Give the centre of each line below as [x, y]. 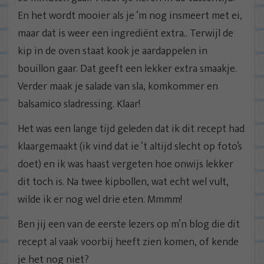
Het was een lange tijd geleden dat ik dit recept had [131, 129]
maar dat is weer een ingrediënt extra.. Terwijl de [126, 33]
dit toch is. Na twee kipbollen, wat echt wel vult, [123, 182]
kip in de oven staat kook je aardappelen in [113, 51]
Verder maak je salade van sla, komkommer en [118, 86]
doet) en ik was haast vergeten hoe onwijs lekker [126, 164]
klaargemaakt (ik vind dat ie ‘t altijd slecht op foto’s [130, 146]
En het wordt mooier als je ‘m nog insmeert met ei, [130, 16]
